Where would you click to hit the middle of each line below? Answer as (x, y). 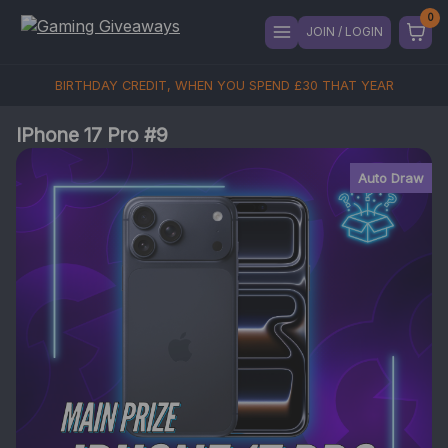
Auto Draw (391, 178)
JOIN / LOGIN (344, 31)
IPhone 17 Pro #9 (92, 135)
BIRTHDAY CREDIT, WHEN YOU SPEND (174, 85)
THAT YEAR (355, 85)
